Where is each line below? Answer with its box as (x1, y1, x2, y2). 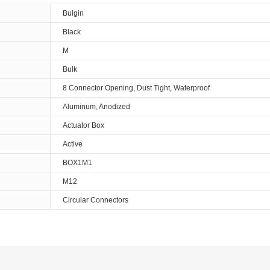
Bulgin (63, 9, 84, 17)
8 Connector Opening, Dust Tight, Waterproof (63, 84, 210, 92)
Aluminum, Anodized (63, 102, 130, 111)
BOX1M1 (63, 159, 92, 167)
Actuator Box (63, 121, 104, 130)
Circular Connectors (63, 196, 128, 204)
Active (63, 140, 83, 148)
